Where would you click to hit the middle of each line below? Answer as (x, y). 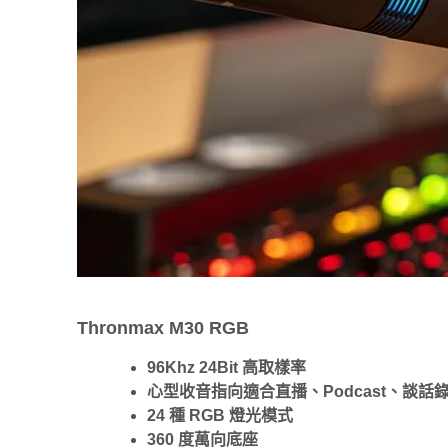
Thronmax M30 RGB (163, 327)
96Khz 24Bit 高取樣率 (226, 367)
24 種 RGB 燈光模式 (220, 415)
